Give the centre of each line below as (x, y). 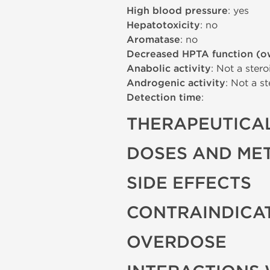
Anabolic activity (169, 69)
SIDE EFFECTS (189, 183)
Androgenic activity (176, 83)
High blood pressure (177, 11)
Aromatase (153, 40)
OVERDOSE (177, 242)
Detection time (164, 98)
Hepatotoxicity (163, 25)
